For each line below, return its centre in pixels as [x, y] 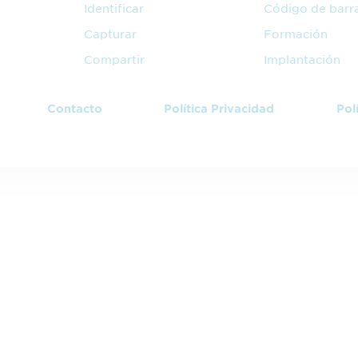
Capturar [110, 34]
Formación [296, 34]
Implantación [302, 60]
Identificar [113, 9]
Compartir [114, 60]
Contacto [75, 109]
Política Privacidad [219, 109]
